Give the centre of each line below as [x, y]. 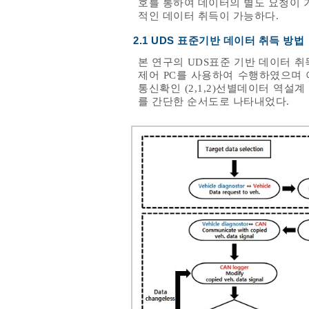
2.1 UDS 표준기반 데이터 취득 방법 [219, 41]
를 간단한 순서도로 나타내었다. [214, 102]
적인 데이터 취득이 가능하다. [208, 16]
